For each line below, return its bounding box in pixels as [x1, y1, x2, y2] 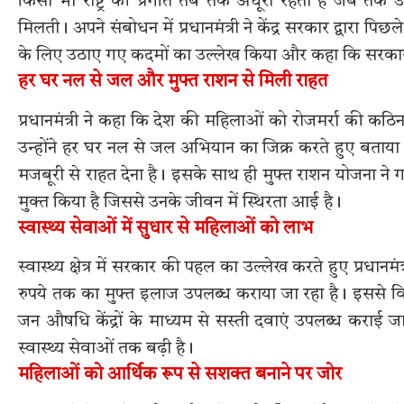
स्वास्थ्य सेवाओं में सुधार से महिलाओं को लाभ [18, 219, 313, 238]
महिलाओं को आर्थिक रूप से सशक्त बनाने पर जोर [18, 366, 342, 385]
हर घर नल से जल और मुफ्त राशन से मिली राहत [18, 73, 327, 92]
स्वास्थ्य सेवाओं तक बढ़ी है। [18, 340, 194, 359]
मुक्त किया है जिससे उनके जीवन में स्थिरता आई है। [18, 193, 342, 212]
